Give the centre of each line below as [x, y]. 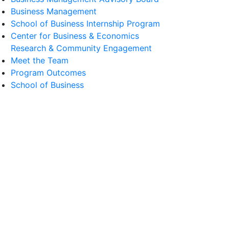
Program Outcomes [48, 72]
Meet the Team [40, 60]
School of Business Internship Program [85, 23]
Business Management [54, 11]
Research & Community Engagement [81, 48]
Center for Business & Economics [75, 36]
